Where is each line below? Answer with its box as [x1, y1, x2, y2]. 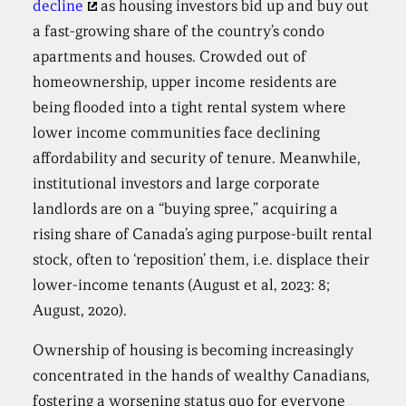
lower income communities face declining [33, 123, 321, 142]
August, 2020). [33, 301, 128, 320]
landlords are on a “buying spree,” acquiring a [33, 199, 339, 218]
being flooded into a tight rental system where [33, 98, 347, 117]
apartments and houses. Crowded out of [33, 47, 307, 66]
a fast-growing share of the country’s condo [33, 22, 325, 41]
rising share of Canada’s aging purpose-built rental [33, 225, 373, 244]
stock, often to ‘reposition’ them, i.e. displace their [33, 250, 371, 269]
